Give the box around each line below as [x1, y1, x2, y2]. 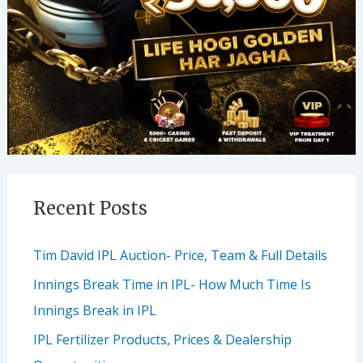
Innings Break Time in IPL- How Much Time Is [32, 275, 311, 294]
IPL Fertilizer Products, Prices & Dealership [32, 331, 292, 349]
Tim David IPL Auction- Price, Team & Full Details [32, 246, 327, 265]
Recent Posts [32, 197, 147, 220]
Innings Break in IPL [32, 301, 156, 320]
